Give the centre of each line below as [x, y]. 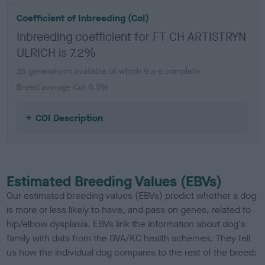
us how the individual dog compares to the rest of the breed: [132, 252]
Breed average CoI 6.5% [63, 87]
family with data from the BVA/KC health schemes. [110, 238]
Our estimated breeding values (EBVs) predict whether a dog [132, 195]
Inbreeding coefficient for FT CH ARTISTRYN [132, 37]
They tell [233, 238]
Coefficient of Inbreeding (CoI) [83, 18]
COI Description [70, 118]
